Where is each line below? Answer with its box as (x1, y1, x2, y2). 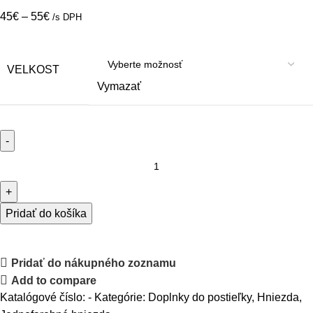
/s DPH (52, 12, 82, 22)
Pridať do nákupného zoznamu (11, 256, 177, 269)
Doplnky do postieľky (148, 291, 252, 303)
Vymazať (97, 80, 141, 92)
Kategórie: (94, 291, 145, 303)
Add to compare (11, 274, 97, 286)
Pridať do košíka (6, 208, 87, 219)
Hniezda (257, 291, 299, 303)
